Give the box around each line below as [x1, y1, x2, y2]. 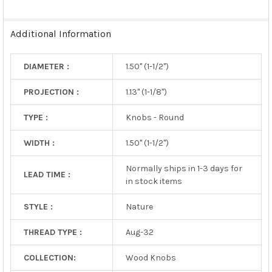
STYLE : [23, 201, 53, 212]
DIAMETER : [23, 61, 69, 72]
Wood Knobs [125, 252, 176, 263]
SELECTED [16, 2, 49, 10]
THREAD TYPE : [23, 226, 82, 237]
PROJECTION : [23, 86, 79, 97]
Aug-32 [125, 226, 154, 237]
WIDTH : [23, 137, 55, 148]
